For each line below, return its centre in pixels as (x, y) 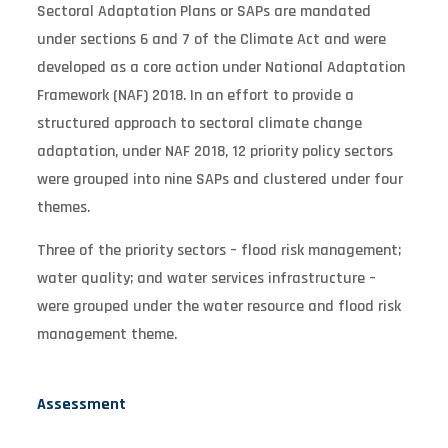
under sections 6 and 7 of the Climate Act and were (211, 39)
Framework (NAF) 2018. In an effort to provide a (195, 95)
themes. (63, 207)
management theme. (106, 334)
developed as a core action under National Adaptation (220, 67)
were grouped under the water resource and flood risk (218, 306)
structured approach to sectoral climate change (199, 123)
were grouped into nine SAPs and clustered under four (219, 179)
